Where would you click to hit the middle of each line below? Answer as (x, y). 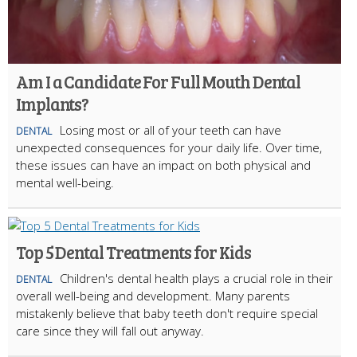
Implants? (53, 103)
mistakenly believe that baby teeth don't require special (167, 313)
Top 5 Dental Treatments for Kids (133, 251)
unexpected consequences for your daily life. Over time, (169, 147)
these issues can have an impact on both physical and (163, 165)
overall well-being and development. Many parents (153, 295)
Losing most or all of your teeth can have (171, 129)
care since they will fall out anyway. (112, 330)
